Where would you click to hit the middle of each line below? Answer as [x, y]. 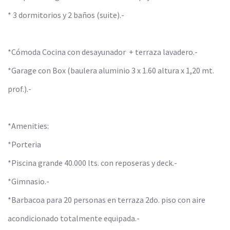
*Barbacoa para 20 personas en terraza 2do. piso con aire [107, 200]
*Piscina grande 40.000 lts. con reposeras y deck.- [92, 163]
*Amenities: [28, 126]
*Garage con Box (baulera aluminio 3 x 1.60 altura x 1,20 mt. [111, 70]
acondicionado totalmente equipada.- [74, 218]
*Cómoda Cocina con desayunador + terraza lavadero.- [103, 52]
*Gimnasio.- [28, 181]
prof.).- [20, 89]
